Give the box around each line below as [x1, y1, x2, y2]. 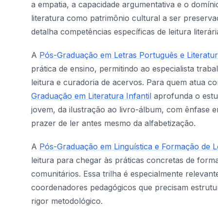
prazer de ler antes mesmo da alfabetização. [31, 118, 196, 128]
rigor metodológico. [31, 196, 103, 206]
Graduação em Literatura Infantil [31, 91, 151, 101]
